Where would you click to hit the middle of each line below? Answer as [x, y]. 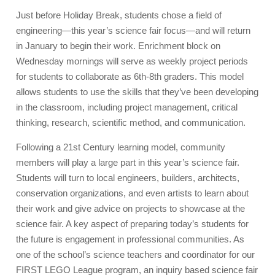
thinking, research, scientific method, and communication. [131, 122]
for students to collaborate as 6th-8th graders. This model [130, 76]
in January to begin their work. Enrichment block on [118, 45]
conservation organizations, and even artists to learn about [133, 193]
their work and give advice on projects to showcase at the [131, 208]
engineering [39, 30]
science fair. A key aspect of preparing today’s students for [133, 223]
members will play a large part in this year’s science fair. [128, 162]
